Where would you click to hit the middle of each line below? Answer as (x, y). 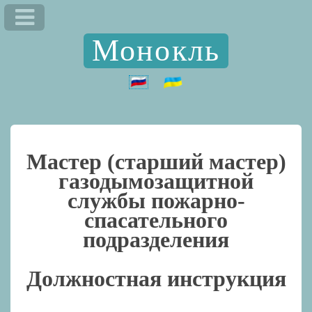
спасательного (156, 220)
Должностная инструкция (156, 278)
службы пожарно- (156, 200)
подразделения (156, 239)
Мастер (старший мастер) (156, 161)
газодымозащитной (156, 181)
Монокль (156, 50)
